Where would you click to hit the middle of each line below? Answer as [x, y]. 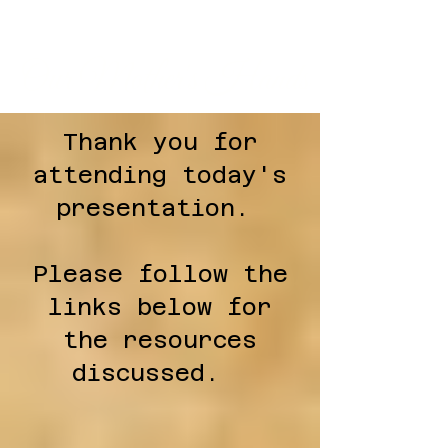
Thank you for [160, 141]
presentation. [160, 207]
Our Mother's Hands [164, 80]
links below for [160, 306]
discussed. [160, 372]
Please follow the [160, 273]
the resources [160, 339]
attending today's [160, 174]
